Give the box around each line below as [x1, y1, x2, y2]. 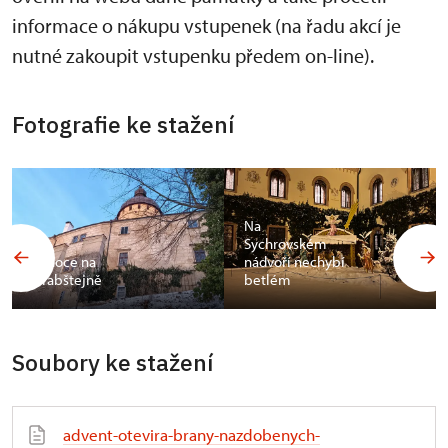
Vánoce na [32, 252, 96, 272]
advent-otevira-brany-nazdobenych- [63, 424, 320, 445]
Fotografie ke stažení [12, 109, 234, 139]
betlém [244, 270, 291, 290]
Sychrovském [244, 234, 327, 254]
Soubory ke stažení [12, 347, 213, 377]
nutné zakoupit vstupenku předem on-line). [12, 43, 374, 68]
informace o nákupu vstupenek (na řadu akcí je [12, 13, 401, 38]
